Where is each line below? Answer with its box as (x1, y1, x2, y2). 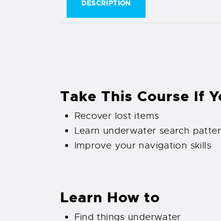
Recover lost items (74, 110, 159, 122)
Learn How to (60, 187, 160, 207)
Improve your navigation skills (74, 140, 211, 152)
